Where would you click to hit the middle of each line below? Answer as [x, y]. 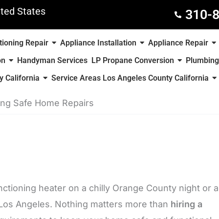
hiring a [186, 204]
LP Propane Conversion [132, 60]
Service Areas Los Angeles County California [130, 78]
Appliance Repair [178, 43]
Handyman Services [52, 60]
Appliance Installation [99, 43]
